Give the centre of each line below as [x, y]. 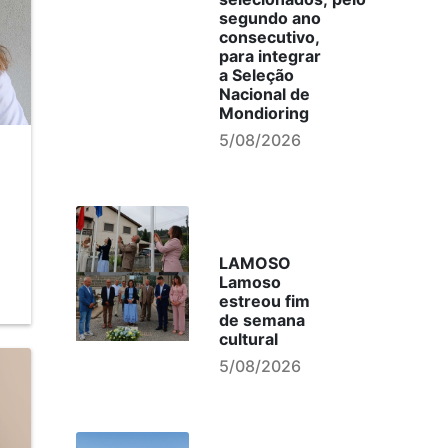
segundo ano [269, 18]
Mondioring [263, 113]
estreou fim [264, 301]
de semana [261, 320]
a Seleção [256, 75]
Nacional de [264, 94]
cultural [248, 339]
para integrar [269, 56]
